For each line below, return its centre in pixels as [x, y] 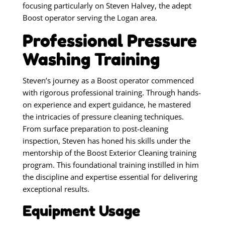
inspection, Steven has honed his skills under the [106, 140]
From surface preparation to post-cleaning [95, 128]
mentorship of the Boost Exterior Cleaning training [109, 152]
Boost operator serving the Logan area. [90, 17]
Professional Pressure [109, 40]
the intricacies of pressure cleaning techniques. [103, 116]
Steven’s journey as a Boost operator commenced [108, 80]
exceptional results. [56, 189]
